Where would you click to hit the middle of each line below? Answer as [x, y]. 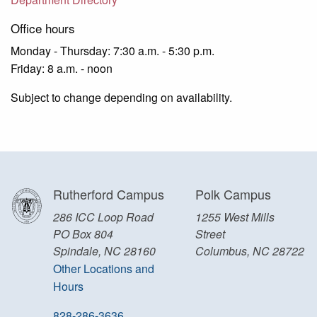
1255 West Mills [235, 217]
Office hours [43, 28]
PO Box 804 [83, 234]
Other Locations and [103, 268]
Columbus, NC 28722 [250, 250]
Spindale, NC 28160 [104, 250]
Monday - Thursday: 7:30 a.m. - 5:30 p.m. [113, 50]
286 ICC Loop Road [103, 217]
